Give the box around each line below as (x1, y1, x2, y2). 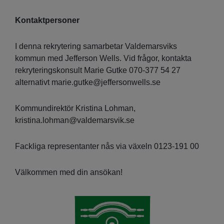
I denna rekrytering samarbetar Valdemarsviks (15, 42, 177, 51)
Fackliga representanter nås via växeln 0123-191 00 (15, 142, 199, 151)
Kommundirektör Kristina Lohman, (15, 104, 135, 113)
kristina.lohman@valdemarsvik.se (15, 116, 134, 125)
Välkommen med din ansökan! (15, 168, 122, 177)
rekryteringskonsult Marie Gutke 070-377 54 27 (15, 66, 180, 75)
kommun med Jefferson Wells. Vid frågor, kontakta (15, 54, 191, 63)
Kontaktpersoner (15, 16, 79, 25)
